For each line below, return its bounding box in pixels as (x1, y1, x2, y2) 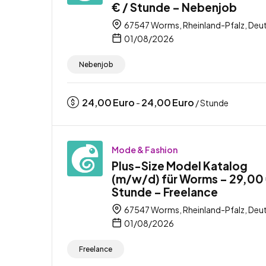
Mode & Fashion (112, 144, 178, 155)
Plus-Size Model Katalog (112, 158, 248, 173)
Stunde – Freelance (112, 184, 218, 199)
